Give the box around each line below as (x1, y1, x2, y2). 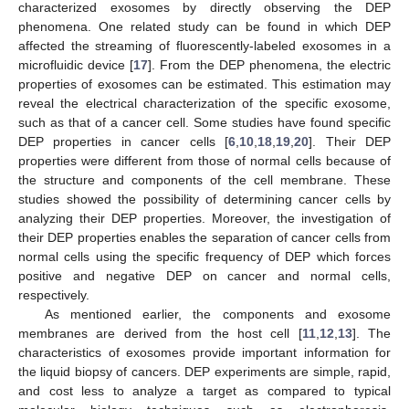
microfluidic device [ (18, 57, 134, 72)
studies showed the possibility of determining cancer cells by (18, 191, 391, 206)
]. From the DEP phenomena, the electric (148, 57, 391, 72)
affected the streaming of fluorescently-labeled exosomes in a (18, 37, 391, 53)
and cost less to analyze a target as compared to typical (18, 383, 391, 398)
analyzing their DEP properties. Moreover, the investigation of (18, 210, 391, 225)
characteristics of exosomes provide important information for (18, 344, 391, 360)
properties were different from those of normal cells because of (18, 152, 391, 168)
